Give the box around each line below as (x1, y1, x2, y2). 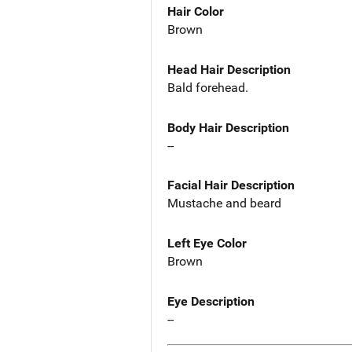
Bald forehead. (167, 79, 248, 95)
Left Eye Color (167, 236, 247, 251)
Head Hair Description (167, 61, 291, 77)
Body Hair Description (167, 119, 289, 135)
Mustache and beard (167, 196, 281, 211)
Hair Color (167, 3, 224, 19)
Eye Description (167, 294, 255, 310)
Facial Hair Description (167, 178, 295, 193)
